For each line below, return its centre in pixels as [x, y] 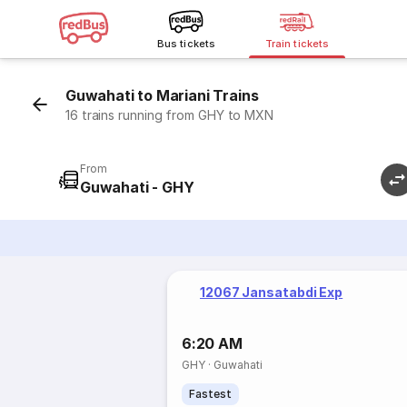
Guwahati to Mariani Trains [162, 95]
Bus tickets [186, 44]
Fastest [211, 394]
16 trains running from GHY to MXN [170, 115]
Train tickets [297, 44]
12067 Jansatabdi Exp [272, 292]
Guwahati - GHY [137, 187]
